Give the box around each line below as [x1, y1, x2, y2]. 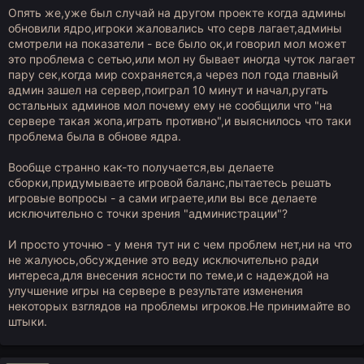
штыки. [8, 314, 47, 328]
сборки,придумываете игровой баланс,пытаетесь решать [8, 175, 331, 189]
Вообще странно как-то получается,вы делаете [8, 160, 274, 174]
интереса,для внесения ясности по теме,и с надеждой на [8, 268, 329, 282]
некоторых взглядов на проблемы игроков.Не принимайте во [8, 299, 350, 313]
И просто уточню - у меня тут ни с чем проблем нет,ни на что [8, 237, 352, 251]
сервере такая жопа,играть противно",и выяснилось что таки [8, 114, 351, 128]
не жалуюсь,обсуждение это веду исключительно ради [8, 253, 318, 266]
